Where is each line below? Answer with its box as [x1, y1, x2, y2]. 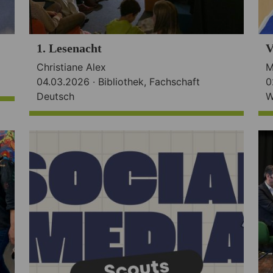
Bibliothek [97, 75, 144, 88]
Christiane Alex [36, 60, 106, 73]
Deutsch [36, 90, 74, 102]
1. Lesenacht [36, 41, 102, 55]
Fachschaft [149, 75, 200, 88]
